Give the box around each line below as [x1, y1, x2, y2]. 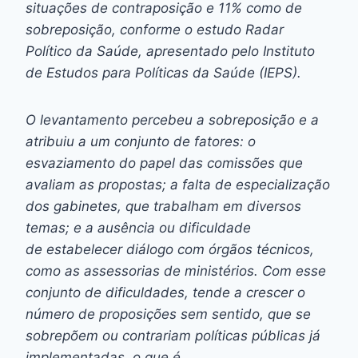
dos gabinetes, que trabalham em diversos [26, 197, 301, 214]
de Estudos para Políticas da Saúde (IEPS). [26, 64, 305, 81]
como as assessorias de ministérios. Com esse [26, 262, 326, 279]
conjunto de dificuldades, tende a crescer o [26, 284, 305, 300]
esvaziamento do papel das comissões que [26, 154, 303, 171]
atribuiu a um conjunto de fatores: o [26, 133, 256, 149]
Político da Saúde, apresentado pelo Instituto [26, 42, 315, 59]
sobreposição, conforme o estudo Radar [26, 21, 284, 38]
